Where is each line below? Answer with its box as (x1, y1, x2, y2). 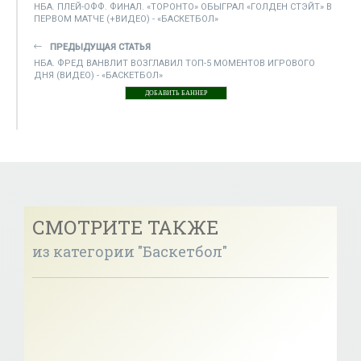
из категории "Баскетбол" (32, 241, 227, 261)
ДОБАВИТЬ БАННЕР (145, 89, 207, 97)
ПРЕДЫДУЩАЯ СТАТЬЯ (50, 41, 151, 52)
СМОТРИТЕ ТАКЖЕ (32, 214, 218, 240)
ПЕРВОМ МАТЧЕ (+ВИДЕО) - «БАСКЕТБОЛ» (34, 13, 218, 24)
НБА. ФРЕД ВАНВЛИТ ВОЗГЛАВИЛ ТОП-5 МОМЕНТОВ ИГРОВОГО (34, 57, 315, 68)
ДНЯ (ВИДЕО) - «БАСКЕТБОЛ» (34, 69, 163, 81)
